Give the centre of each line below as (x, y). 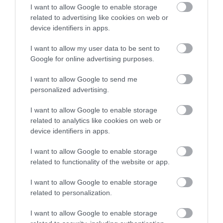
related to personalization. (71, 193)
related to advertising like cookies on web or (99, 17)
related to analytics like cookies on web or (96, 120)
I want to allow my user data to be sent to (95, 48)
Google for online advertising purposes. (92, 59)
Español (162, 43)
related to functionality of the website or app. (100, 162)
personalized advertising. (70, 90)
